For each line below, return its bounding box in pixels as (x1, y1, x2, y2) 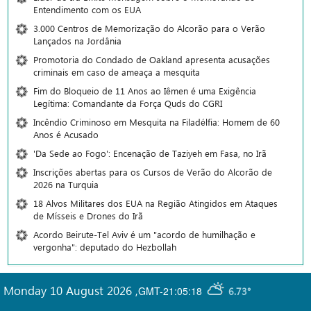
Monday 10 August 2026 (3, 283, 135, 299)
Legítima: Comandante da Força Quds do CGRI (33, 97, 222, 110)
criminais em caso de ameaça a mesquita (33, 66, 200, 78)
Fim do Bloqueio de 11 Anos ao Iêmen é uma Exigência (33, 85, 256, 97)
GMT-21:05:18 (138, 283, 202, 298)
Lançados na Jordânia (33, 35, 121, 47)
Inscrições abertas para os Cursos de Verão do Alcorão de (33, 166, 272, 178)
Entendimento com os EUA (33, 3, 141, 16)
